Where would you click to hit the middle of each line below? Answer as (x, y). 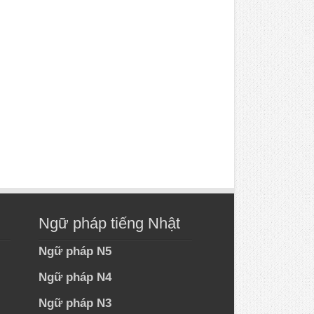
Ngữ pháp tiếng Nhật (110, 224)
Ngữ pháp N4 (75, 278)
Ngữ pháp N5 (75, 252)
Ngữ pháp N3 (75, 303)
